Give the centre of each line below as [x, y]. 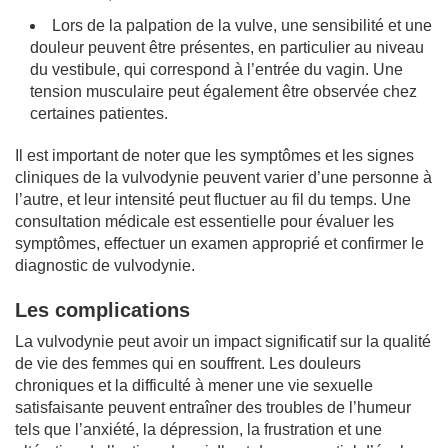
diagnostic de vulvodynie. [105, 265]
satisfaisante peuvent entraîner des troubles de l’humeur [213, 407]
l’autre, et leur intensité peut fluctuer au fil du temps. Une [213, 199]
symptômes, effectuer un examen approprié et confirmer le [219, 243]
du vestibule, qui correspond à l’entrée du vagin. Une [216, 69]
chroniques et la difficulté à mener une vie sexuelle [194, 385]
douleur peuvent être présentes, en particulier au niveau [227, 47]
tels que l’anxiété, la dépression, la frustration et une [198, 429]
